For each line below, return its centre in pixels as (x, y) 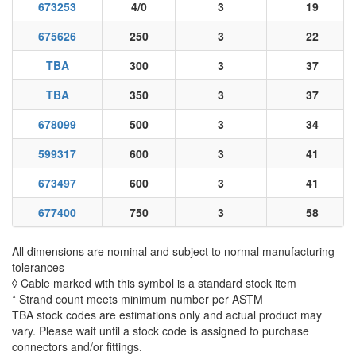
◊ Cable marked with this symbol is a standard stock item (154, 282)
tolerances (38, 267)
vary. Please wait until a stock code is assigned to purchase (161, 330)
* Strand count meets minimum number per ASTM (137, 298)
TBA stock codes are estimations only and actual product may (167, 314)
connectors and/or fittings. (77, 346)
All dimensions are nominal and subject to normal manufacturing (173, 251)
